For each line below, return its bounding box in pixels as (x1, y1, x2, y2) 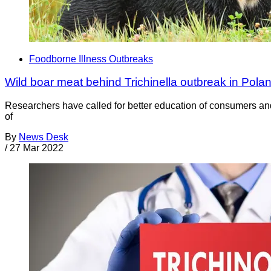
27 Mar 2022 (10, 142, 64, 153)
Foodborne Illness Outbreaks (29, 53, 153, 64)
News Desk (19, 131, 68, 142)
